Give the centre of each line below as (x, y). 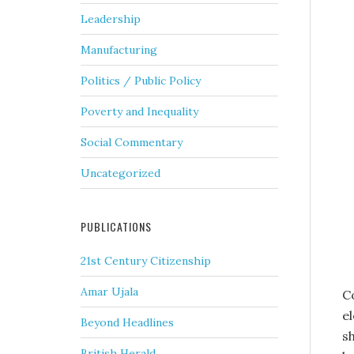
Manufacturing (119, 50)
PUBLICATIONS (116, 227)
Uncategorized (121, 173)
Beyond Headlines (127, 323)
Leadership (111, 19)
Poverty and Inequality (139, 112)
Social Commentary (132, 143)
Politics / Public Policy (141, 81)
